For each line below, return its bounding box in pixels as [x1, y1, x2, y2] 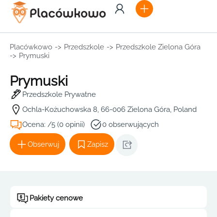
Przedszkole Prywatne [22, 90, 96, 99]
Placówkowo [10, 43, 52, 51]
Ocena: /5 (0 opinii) [22, 120, 85, 129]
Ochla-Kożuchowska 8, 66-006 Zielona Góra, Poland [22, 105, 197, 114]
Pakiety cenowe [30, 194, 83, 202]
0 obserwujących [102, 120, 159, 129]
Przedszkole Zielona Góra [116, 43, 201, 51]
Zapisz [87, 139, 108, 149]
